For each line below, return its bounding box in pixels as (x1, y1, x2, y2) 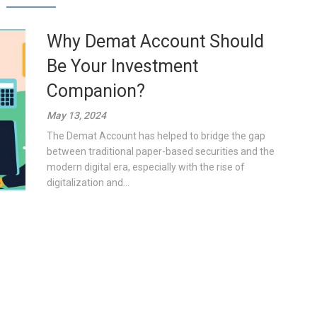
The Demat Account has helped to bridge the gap (47, 130, 266, 142)
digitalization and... (47, 177, 130, 188)
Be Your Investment (47, 56, 199, 76)
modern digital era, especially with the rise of (47, 161, 246, 173)
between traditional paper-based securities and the (47, 146, 275, 157)
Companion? (47, 81, 146, 101)
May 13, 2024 (47, 110, 107, 121)
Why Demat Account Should (47, 31, 265, 52)
